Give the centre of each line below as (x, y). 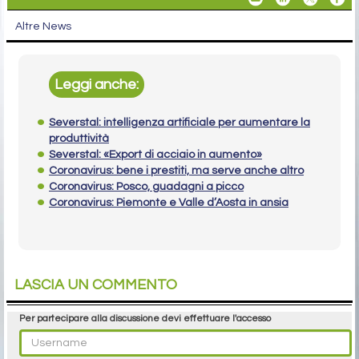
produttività (79, 138)
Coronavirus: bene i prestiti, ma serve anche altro (176, 170)
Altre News (43, 26)
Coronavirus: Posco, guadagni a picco (146, 186)
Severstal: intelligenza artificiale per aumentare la (179, 122)
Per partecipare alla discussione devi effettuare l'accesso (145, 318)
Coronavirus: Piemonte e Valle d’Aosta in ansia (169, 202)
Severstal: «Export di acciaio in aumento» (155, 154)
